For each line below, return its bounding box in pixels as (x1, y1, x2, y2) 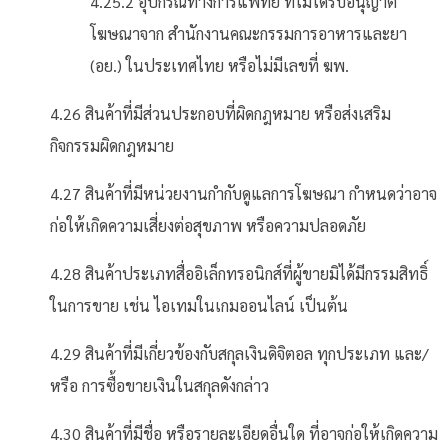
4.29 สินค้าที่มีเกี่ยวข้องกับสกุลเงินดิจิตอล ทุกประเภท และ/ (50, 343, 429, 364)
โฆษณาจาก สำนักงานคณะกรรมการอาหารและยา (90, 23, 407, 44)
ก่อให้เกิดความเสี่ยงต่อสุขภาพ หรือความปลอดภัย (50, 215, 366, 236)
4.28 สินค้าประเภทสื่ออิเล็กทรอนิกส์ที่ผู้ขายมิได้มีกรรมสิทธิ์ (50, 263, 428, 284)
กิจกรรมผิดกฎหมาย (50, 135, 174, 156)
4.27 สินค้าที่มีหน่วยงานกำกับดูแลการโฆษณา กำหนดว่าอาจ (50, 183, 437, 204)
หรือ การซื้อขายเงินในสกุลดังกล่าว (50, 375, 269, 396)
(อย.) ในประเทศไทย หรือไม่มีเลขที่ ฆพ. (90, 55, 349, 76)
